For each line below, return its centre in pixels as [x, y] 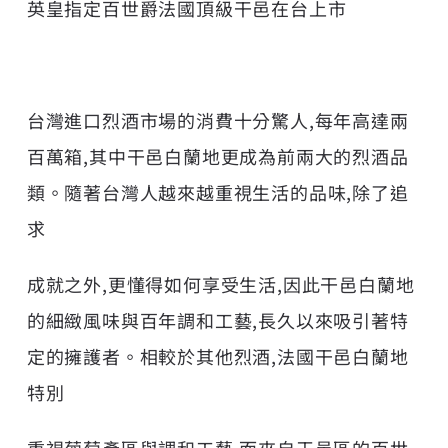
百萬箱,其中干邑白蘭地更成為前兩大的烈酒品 [217, 155]
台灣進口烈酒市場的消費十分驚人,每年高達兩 [217, 119]
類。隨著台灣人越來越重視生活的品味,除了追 [217, 191]
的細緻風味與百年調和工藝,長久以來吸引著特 [217, 319]
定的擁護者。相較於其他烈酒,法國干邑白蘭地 [217, 355]
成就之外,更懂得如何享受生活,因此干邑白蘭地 [220, 283]
